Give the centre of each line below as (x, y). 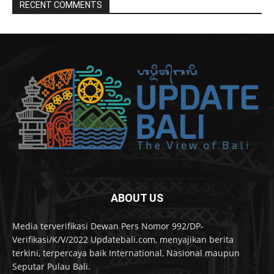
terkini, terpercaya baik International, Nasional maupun (126, 253)
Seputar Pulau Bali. (51, 267)
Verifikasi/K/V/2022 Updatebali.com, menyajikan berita (123, 240)
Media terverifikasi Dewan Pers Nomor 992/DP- (108, 226)
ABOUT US (137, 198)
